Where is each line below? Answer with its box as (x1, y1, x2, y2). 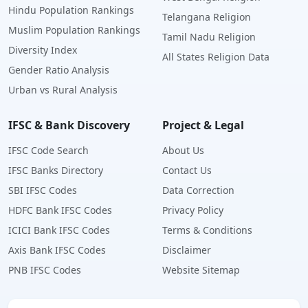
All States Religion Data (162, 50, 269, 64)
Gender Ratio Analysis (8, 63, 109, 77)
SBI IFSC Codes (8, 184, 77, 197)
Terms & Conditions (162, 223, 252, 237)
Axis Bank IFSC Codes (8, 243, 106, 257)
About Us (162, 144, 204, 157)
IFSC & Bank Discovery (8, 118, 130, 133)
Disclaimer (162, 243, 211, 257)
